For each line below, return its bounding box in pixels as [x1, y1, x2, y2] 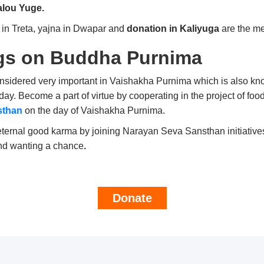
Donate [112, 192, 152, 205]
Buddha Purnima [50, 47, 203, 69]
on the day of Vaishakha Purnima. [22, 105, 166, 116]
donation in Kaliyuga [127, 24, 220, 34]
